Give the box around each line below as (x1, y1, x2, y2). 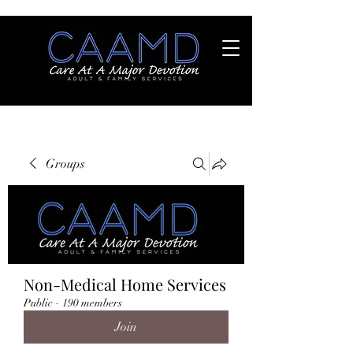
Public (24, 296, 53, 310)
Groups (46, 156, 85, 172)
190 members (62, 296, 122, 310)
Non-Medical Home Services (24, 273, 226, 295)
